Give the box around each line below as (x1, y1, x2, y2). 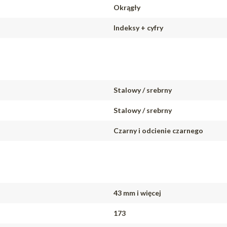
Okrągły (113, 3, 140, 12)
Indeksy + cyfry (113, 23, 163, 32)
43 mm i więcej (113, 188, 161, 197)
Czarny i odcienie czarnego (113, 126, 203, 135)
